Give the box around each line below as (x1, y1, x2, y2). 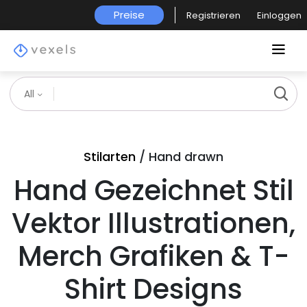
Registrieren (186, 8, 241, 22)
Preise (114, 8, 145, 22)
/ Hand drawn (136, 148, 223, 165)
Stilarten (84, 148, 136, 165)
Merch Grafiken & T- (18, 237, 289, 275)
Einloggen (257, 8, 302, 22)
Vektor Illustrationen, (12, 204, 295, 243)
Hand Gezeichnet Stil (13, 171, 294, 210)
